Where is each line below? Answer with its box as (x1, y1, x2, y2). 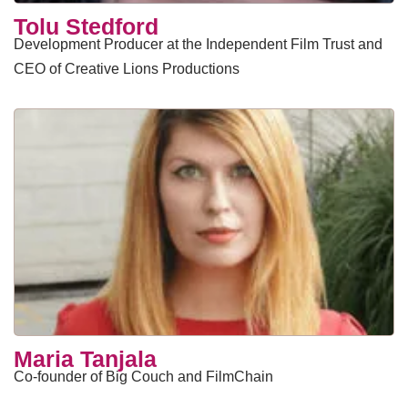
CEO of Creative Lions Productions (14, 61, 240, 76)
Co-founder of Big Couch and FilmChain (14, 369, 273, 384)
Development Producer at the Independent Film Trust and (14, 36, 382, 52)
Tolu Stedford (14, 14, 158, 39)
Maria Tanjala (14, 346, 157, 372)
